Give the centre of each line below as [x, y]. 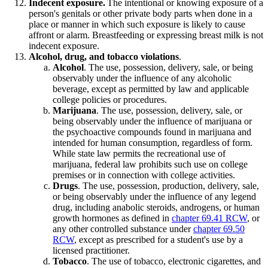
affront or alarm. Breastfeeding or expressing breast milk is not [146, 35]
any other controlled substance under [123, 229]
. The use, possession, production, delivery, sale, [168, 185]
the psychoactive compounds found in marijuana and [152, 132]
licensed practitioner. [91, 250]
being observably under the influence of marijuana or [152, 121]
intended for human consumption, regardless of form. [153, 142]
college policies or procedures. [110, 99]
